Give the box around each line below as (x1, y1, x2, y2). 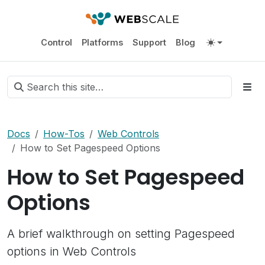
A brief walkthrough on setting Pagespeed (7, 227, 235, 241)
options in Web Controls (7, 244, 136, 258)
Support (132, 37, 166, 47)
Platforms (81, 37, 123, 47)
